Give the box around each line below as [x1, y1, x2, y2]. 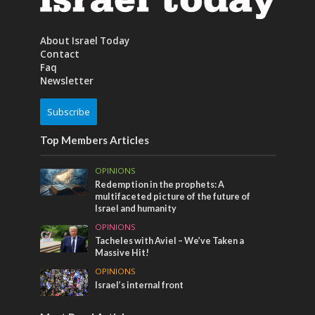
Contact [39, 47, 79, 60]
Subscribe [46, 105, 90, 118]
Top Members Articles [39, 133, 149, 146]
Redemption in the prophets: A [95, 179, 225, 190]
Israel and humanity [95, 202, 177, 214]
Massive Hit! [95, 247, 150, 258]
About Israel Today [39, 34, 129, 47]
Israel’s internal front [95, 279, 184, 290]
